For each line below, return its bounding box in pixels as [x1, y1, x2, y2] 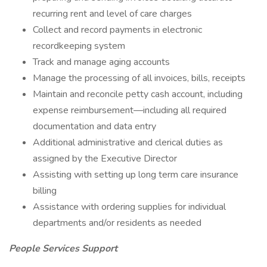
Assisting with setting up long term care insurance [33, 168, 238, 181]
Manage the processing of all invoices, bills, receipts [33, 72, 246, 85]
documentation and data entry [33, 120, 156, 133]
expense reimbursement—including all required [33, 104, 226, 117]
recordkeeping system [33, 39, 125, 52]
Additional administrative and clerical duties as [33, 136, 223, 149]
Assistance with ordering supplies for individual [33, 200, 226, 213]
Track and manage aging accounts [33, 55, 170, 69]
